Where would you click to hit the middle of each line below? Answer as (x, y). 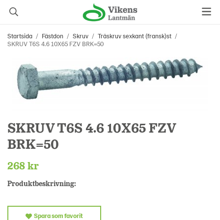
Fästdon (53, 36)
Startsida (20, 36)
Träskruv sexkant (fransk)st (135, 36)
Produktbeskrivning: (42, 183)
